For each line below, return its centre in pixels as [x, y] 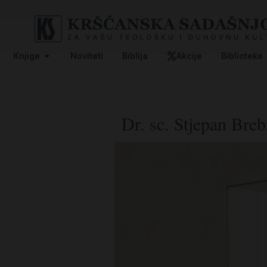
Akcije [189, 55]
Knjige [27, 55]
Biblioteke [242, 55]
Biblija [135, 55]
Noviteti [87, 55]
